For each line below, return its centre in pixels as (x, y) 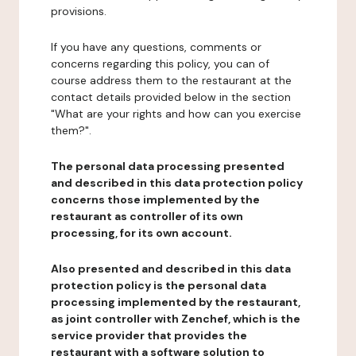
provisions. (79, 11)
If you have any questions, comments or (156, 47)
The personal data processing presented (168, 166)
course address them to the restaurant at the (171, 80)
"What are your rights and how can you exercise (176, 114)
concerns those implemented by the (155, 199)
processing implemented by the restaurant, (176, 302)
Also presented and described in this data (171, 269)
